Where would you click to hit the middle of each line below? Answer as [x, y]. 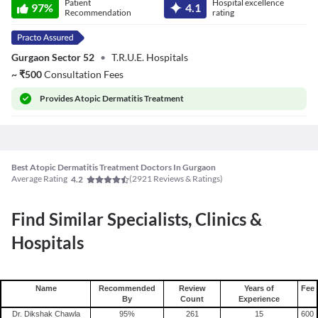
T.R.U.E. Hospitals [150, 57]
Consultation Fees [84, 75]
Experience [259, 299]
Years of [259, 289]
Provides [57, 99]
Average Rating [39, 179]
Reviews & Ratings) [187, 179]
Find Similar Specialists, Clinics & [137, 219]
